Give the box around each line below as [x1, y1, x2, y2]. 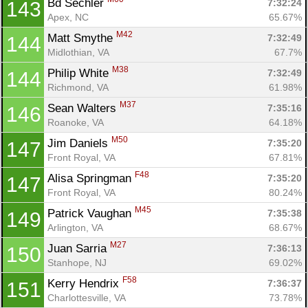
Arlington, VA [47, 221, 103, 233]
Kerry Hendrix [47, 276, 122, 290]
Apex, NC [47, 11, 89, 23]
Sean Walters [47, 101, 120, 115]
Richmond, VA [47, 81, 109, 93]
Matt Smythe [47, 31, 116, 45]
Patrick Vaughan [47, 206, 135, 220]
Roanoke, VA [47, 116, 104, 128]
